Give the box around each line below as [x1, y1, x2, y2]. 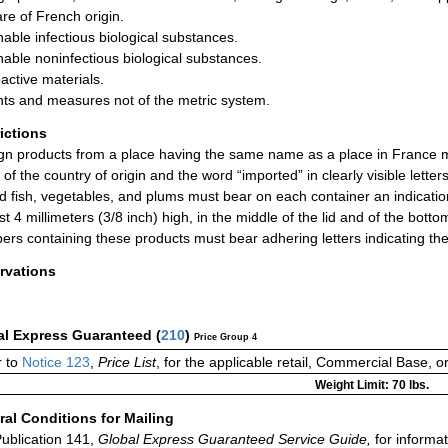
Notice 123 [18, 354, 90, 371]
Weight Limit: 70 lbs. [314, 378, 429, 393]
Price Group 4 [194, 332, 257, 343]
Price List [98, 354, 156, 371]
